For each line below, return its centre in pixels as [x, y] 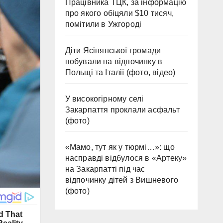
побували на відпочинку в [114, 61]
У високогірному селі [104, 99]
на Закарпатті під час [105, 169]
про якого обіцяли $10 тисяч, [119, 13]
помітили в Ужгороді [103, 24]
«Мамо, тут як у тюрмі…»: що [120, 147]
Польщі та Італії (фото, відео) [120, 72]
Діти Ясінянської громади [113, 50]
